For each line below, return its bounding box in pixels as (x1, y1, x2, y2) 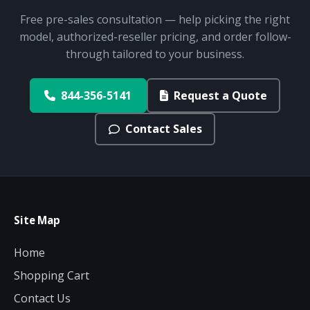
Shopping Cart (14, 268, 89, 284)
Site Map (14, 213, 60, 228)
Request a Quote (174, 87, 268, 103)
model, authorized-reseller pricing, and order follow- (19, 28, 291, 44)
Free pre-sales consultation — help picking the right (20, 11, 290, 27)
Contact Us (14, 291, 71, 307)
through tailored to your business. (66, 46, 244, 62)
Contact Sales (125, 121, 202, 137)
